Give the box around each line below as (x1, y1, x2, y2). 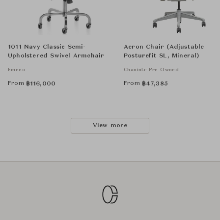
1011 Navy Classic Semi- (8, 44, 86, 50)
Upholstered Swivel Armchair (8, 53, 105, 59)
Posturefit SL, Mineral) (124, 53, 199, 59)
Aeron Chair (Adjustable (124, 44, 204, 50)
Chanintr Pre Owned (124, 67, 179, 72)
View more (92, 123, 128, 129)
